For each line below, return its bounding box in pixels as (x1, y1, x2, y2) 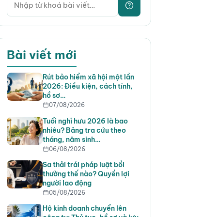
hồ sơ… (42, 91, 65, 100)
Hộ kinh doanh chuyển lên (42, 204, 126, 213)
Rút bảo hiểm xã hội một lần (42, 73, 134, 82)
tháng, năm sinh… (42, 135, 100, 144)
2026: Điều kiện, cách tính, (42, 82, 133, 91)
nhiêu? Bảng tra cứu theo (42, 125, 126, 135)
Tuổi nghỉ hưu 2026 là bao (42, 116, 128, 125)
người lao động (42, 178, 92, 187)
